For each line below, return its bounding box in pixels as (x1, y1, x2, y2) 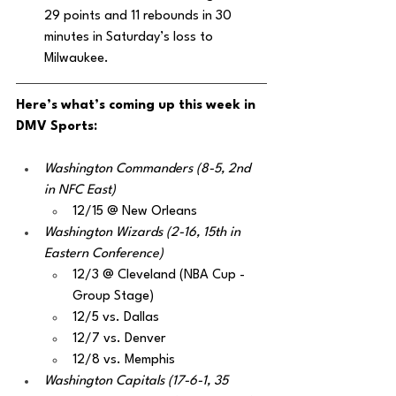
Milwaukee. (44, 52, 109, 65)
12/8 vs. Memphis (72, 354, 175, 367)
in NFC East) (44, 184, 116, 197)
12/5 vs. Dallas (72, 311, 163, 324)
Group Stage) (72, 290, 154, 303)
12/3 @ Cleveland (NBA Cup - (72, 269, 248, 282)
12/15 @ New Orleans (72, 205, 201, 218)
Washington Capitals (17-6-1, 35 (44, 375, 232, 388)
